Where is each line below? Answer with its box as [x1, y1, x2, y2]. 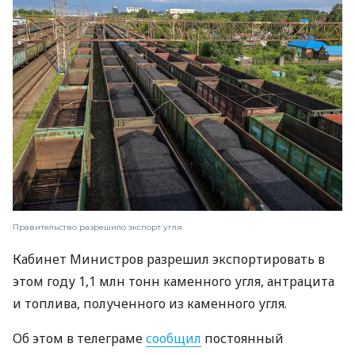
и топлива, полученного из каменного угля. [13, 295, 287, 313]
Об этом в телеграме [13, 330, 146, 348]
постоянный [201, 330, 284, 348]
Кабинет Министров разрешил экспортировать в [13, 250, 325, 269]
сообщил [146, 330, 201, 348]
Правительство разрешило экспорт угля [13, 222, 182, 233]
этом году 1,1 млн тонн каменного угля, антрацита [13, 273, 334, 291]
